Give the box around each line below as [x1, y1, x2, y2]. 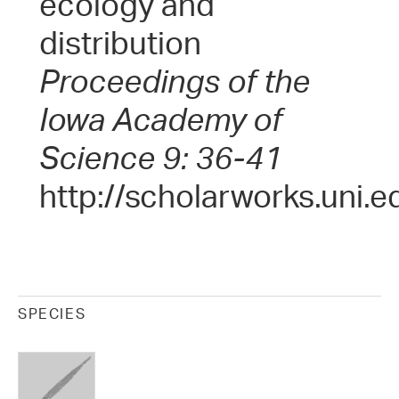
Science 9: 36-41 [39, 138, 282, 177]
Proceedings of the [39, 61, 310, 101]
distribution [39, 23, 201, 62]
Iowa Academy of [39, 100, 282, 139]
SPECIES [18, 305, 86, 322]
